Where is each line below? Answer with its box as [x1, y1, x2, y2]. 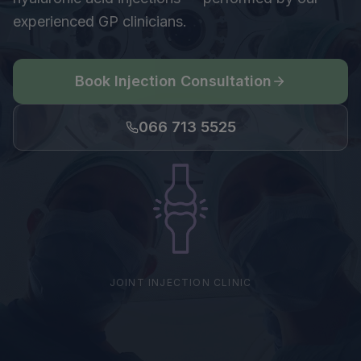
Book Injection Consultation [75, 73, 272, 89]
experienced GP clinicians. [13, 13, 187, 30]
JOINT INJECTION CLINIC [109, 276, 252, 288]
